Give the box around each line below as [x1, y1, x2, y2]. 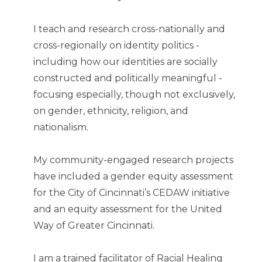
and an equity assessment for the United [33, 204, 222, 215]
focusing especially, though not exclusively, [33, 89, 235, 101]
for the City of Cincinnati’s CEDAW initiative [33, 187, 230, 199]
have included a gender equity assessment [33, 171, 233, 182]
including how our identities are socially [33, 56, 218, 68]
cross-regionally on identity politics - [33, 40, 199, 51]
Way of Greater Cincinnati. [33, 220, 157, 232]
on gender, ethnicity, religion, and [33, 105, 188, 117]
